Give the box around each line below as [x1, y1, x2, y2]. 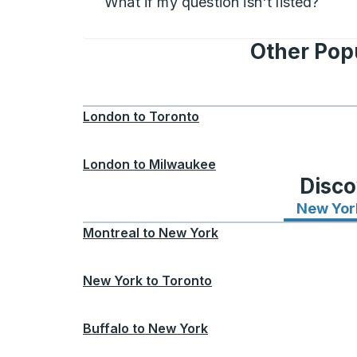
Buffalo [83, 320, 129, 336]
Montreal [83, 224, 139, 241]
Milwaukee [149, 155, 216, 172]
